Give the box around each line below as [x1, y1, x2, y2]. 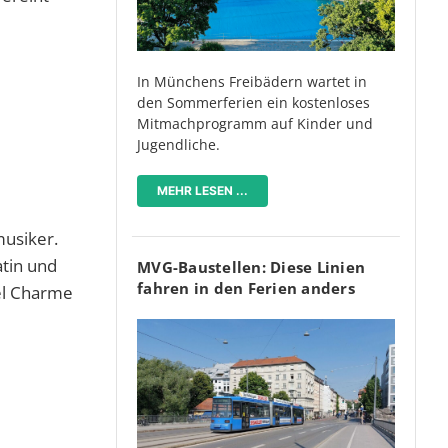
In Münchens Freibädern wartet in [137, 71, 367, 91]
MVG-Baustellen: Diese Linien [137, 256, 365, 277]
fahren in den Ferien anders [137, 277, 355, 298]
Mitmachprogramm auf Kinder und [137, 113, 373, 133]
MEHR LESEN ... [157, 182, 248, 198]
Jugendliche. [137, 134, 220, 154]
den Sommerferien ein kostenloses [137, 92, 370, 112]
